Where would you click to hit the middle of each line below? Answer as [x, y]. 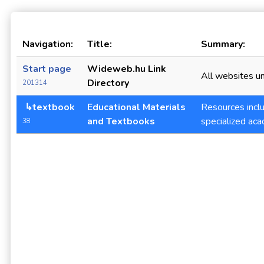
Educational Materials [136, 107]
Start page [47, 69]
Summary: [223, 44]
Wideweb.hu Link [127, 69]
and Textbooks [121, 121]
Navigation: [48, 44]
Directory [108, 83]
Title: [100, 44]
